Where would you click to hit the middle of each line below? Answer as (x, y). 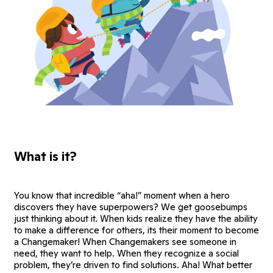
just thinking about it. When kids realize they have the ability (136, 218)
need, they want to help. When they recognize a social (126, 253)
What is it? (45, 156)
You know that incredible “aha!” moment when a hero (122, 195)
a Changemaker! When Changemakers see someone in (125, 241)
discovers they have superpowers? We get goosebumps (131, 207)
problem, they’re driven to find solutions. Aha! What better (133, 264)
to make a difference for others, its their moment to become (136, 230)
